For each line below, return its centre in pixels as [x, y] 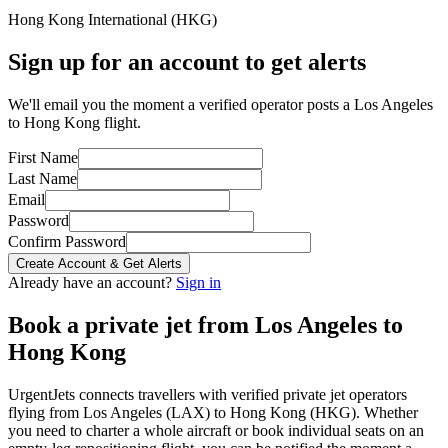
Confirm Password [67, 241]
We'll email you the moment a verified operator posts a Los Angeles [220, 104]
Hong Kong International [87, 19]
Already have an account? [92, 282]
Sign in [198, 282]
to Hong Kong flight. [74, 122]
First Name [43, 157]
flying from [45, 412]
